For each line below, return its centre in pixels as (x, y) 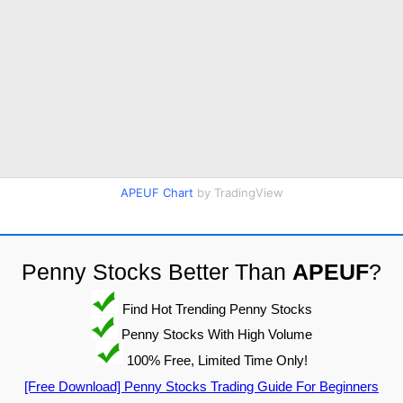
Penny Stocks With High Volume (215, 334)
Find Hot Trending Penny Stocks (215, 309)
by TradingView (238, 192)
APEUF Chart (157, 192)
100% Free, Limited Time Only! (215, 360)
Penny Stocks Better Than (157, 271)
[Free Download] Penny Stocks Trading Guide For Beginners (201, 387)
